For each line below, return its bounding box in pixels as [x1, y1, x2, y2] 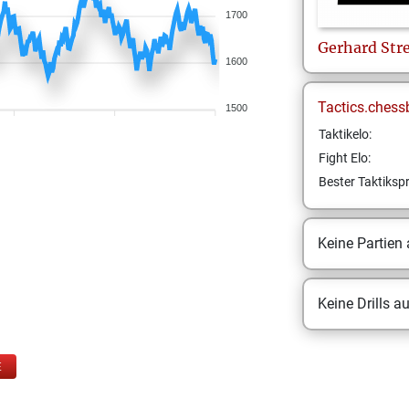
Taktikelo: [318, 127, 372, 142]
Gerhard [317, 38, 377, 57]
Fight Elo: [318, 151, 371, 165]
